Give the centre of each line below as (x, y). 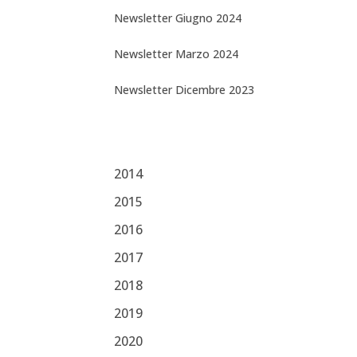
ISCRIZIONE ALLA (219, 41)
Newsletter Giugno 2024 (177, 18)
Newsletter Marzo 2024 (176, 54)
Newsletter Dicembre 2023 (184, 90)
